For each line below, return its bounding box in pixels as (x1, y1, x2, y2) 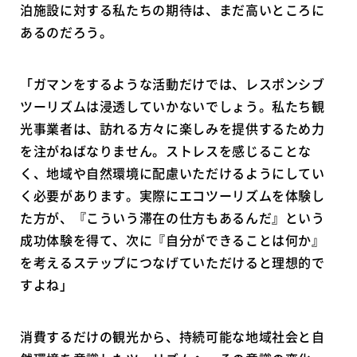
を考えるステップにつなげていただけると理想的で (20, 252, 325, 272)
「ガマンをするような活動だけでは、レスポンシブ (20, 73, 325, 93)
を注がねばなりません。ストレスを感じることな (20, 140, 312, 160)
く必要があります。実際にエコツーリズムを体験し (20, 185, 325, 205)
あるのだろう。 (20, 22, 113, 41)
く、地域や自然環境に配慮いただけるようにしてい (20, 163, 325, 182)
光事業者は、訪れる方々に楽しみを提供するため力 (20, 118, 325, 138)
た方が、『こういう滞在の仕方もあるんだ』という (20, 207, 325, 227)
